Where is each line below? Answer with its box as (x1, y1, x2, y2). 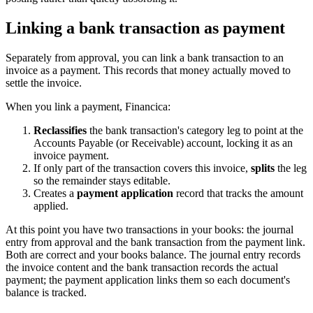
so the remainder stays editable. (34, 174, 170, 187)
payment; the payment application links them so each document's (6, 273, 290, 286)
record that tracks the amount (173, 187, 303, 199)
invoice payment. (34, 149, 109, 161)
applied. (34, 199, 68, 212)
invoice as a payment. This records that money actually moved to (6, 64, 291, 76)
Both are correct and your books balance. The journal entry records (6, 248, 300, 261)
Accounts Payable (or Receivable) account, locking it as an (34, 136, 293, 149)
